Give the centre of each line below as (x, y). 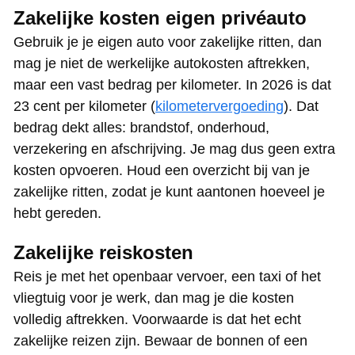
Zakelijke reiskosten (103, 253)
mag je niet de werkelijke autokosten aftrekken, (162, 64)
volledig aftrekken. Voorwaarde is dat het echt (157, 320)
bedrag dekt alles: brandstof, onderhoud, (141, 128)
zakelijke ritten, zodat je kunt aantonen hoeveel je (169, 192)
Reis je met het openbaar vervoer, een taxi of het (167, 277)
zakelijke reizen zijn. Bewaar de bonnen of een (160, 341)
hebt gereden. (57, 214)
